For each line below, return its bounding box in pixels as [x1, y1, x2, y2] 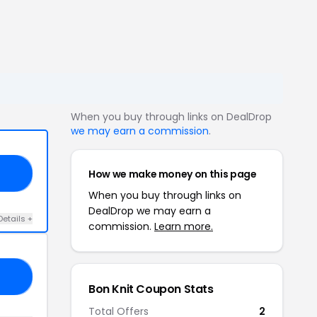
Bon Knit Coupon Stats [88, 281, 214, 297]
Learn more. [154, 219, 213, 234]
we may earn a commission [71, 124, 209, 138]
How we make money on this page [88, 167, 257, 181]
